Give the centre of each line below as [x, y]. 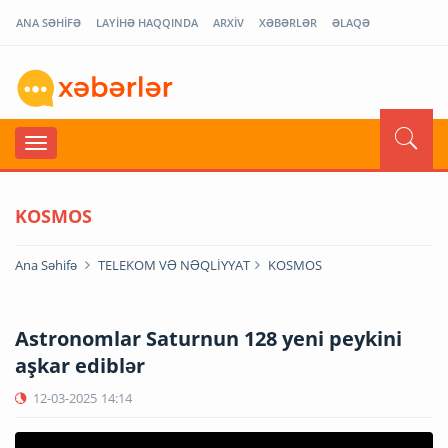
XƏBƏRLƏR [288, 22]
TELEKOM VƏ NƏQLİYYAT [174, 264]
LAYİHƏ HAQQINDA [147, 22]
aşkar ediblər [80, 365]
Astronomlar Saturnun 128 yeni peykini [208, 338]
